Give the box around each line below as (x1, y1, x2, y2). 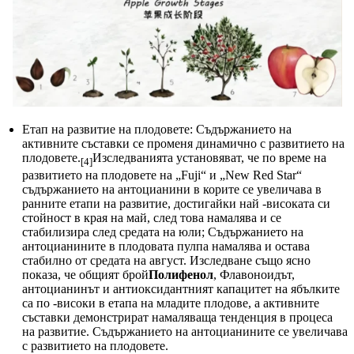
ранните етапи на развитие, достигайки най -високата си (22, 197, 330, 211)
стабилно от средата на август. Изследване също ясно (22, 254, 311, 268)
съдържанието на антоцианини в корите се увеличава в (22, 183, 322, 197)
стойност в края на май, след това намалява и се (22, 211, 281, 225)
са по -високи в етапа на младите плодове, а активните (22, 296, 319, 311)
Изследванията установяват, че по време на (92, 151, 326, 165)
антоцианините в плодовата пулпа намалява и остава (22, 239, 310, 254)
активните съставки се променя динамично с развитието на (22, 137, 345, 151)
